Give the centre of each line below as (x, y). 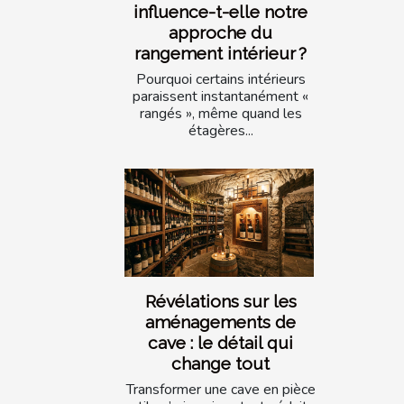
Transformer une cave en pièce (220, 390)
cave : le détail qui (220, 343)
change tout (220, 364)
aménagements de (220, 322)
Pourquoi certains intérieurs (220, 79)
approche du (220, 32)
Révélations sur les (220, 302)
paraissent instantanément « (220, 96)
